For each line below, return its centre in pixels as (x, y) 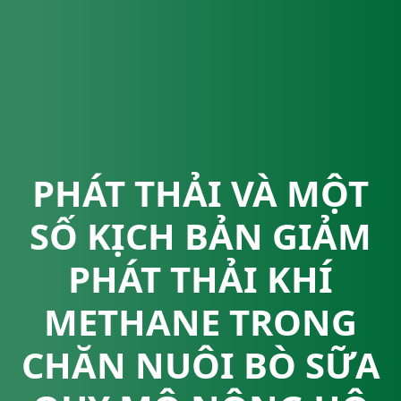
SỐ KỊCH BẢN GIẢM (200, 236)
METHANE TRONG (200, 322)
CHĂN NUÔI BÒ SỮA (200, 365)
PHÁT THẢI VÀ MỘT (200, 193)
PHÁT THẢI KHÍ (200, 279)
